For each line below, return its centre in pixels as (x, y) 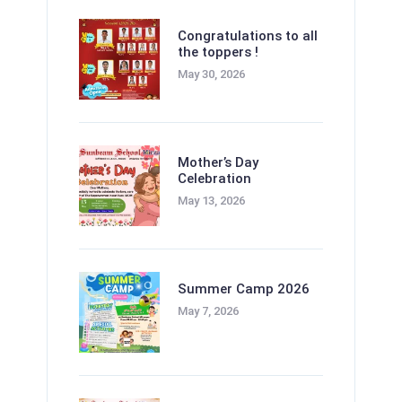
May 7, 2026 (208, 310)
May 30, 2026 (211, 74)
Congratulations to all (247, 36)
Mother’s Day (218, 163)
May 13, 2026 (211, 201)
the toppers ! (218, 52)
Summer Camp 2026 (243, 288)
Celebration (214, 179)
